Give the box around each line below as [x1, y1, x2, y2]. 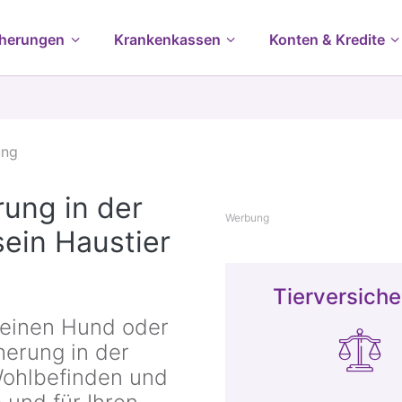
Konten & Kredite [269, 31, 386, 48]
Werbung [225, 211, 269, 224]
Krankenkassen [113, 31, 221, 48]
